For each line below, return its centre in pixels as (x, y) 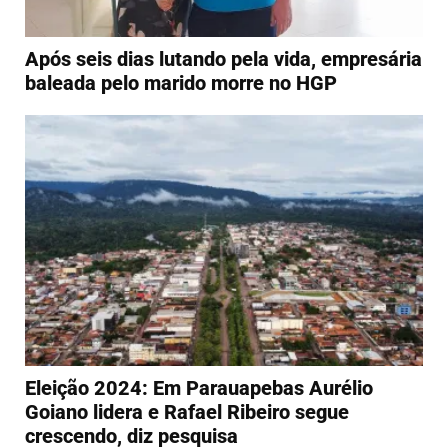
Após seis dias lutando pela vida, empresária (223, 59)
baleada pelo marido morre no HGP (181, 83)
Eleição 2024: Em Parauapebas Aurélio (199, 388)
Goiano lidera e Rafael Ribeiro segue (187, 412)
